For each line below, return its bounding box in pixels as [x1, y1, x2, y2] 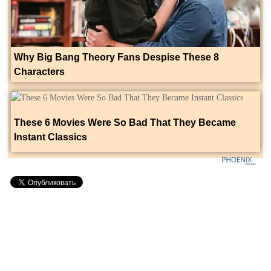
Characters [14, 66, 65, 77]
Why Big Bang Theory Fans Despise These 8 [14, 51, 219, 62]
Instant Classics [14, 131, 87, 142]
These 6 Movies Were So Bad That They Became [14, 117, 236, 128]
